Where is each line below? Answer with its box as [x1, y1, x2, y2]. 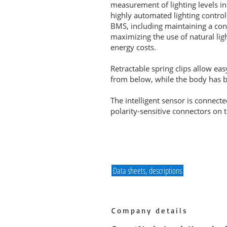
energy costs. [110, 42, 156, 52]
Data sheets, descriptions [113, 165, 182, 176]
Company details [111, 206, 188, 215]
